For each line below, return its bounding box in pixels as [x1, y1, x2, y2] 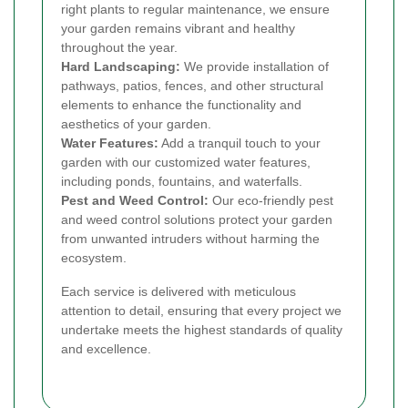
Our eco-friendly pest [209, 193, 333, 209]
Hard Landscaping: [61, 59, 180, 75]
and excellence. [61, 342, 151, 357]
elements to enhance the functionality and [61, 97, 301, 113]
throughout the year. [61, 40, 178, 56]
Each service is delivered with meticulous [61, 284, 296, 300]
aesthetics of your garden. [61, 117, 211, 132]
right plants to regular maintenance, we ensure [61, 2, 330, 17]
